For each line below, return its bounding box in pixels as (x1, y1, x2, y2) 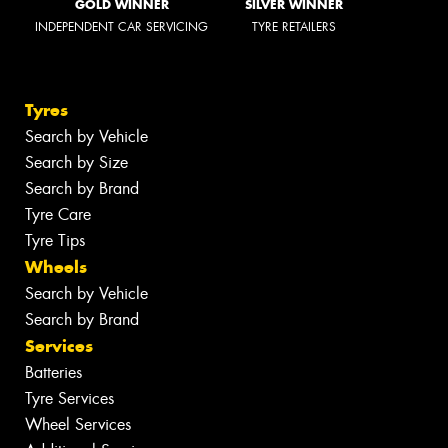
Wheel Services (25, 413, 131, 435)
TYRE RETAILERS (252, 19, 336, 36)
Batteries (25, 361, 82, 383)
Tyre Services (25, 387, 114, 409)
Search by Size (25, 151, 128, 173)
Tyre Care (25, 203, 91, 225)
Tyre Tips (25, 229, 85, 251)
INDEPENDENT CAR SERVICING (35, 19, 208, 36)
